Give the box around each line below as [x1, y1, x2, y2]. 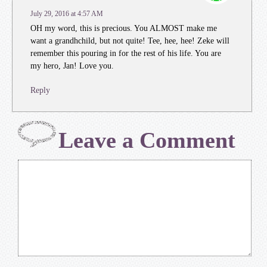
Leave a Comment [58, 128, 235, 153]
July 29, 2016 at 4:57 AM [30, 10, 103, 18]
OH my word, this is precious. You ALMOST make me [30, 24, 217, 33]
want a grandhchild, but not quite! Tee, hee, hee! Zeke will [30, 36, 229, 45]
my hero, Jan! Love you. [30, 61, 114, 70]
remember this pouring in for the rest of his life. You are [30, 49, 221, 58]
